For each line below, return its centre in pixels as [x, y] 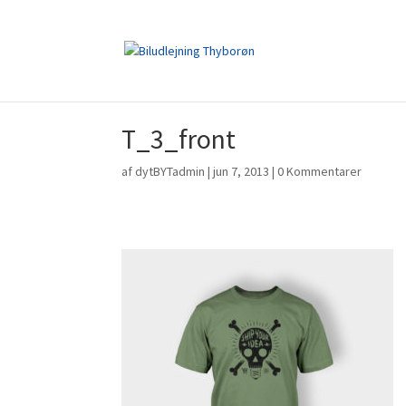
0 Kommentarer [320, 171]
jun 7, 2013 [242, 171]
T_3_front [179, 139]
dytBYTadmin [170, 171]
